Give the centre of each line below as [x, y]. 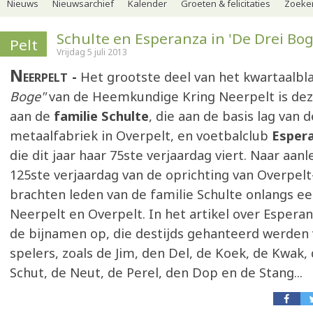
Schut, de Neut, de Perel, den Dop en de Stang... [156, 272]
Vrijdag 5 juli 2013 [92, 52]
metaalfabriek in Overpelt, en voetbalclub [139, 136]
